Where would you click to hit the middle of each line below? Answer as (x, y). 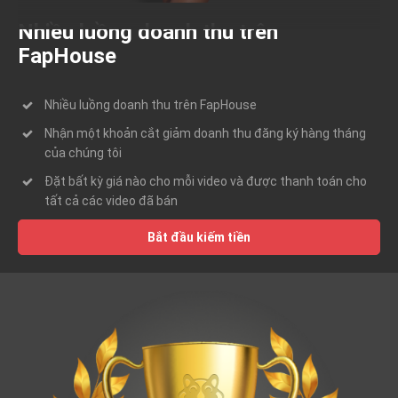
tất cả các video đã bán (111, 201)
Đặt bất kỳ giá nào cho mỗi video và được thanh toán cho (206, 182)
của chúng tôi (83, 153)
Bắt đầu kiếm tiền (199, 238)
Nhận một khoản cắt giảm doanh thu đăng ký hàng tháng (205, 134)
